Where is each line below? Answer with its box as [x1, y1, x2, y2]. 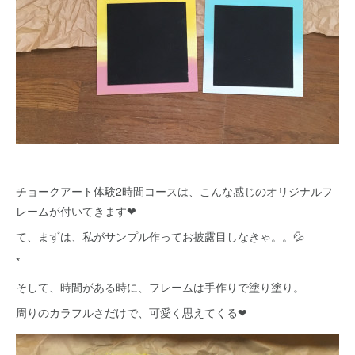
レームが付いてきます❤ [16, 203, 136, 219]
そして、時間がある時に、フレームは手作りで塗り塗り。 [16, 279, 304, 295]
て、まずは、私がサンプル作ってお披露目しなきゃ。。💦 [16, 228, 304, 244]
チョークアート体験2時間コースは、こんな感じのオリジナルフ [16, 183, 333, 199]
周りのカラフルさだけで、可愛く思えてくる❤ [16, 304, 247, 320]
